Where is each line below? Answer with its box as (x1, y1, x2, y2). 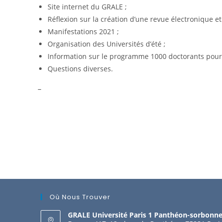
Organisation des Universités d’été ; (47, 39, 166, 49)
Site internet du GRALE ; (47, 2, 127, 11)
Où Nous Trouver (50, 192, 111, 202)
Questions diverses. (47, 64, 113, 73)
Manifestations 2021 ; (47, 27, 119, 36)
